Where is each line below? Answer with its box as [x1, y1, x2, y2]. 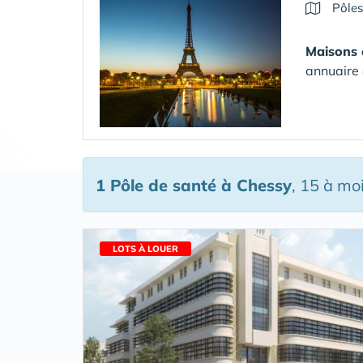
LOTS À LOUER [113, 243, 178, 254]
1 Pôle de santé [96, 175, 216, 195]
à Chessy [216, 175, 292, 195]
